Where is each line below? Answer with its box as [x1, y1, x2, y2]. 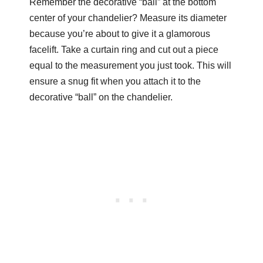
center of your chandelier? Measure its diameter [29, 12, 227, 23]
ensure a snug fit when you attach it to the [29, 76, 201, 86]
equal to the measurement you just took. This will [29, 60, 231, 70]
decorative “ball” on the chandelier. [29, 92, 173, 102]
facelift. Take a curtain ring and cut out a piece [29, 44, 218, 55]
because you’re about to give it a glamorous [29, 28, 210, 39]
